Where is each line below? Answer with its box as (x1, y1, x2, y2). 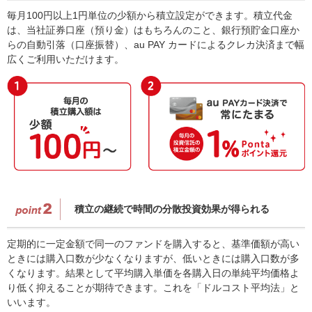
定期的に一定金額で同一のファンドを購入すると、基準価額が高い (7, 237, 299, 249)
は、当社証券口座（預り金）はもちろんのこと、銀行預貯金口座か (7, 24, 299, 36)
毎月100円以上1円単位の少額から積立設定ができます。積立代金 (7, 9, 292, 21)
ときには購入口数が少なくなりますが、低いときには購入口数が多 (7, 252, 299, 264)
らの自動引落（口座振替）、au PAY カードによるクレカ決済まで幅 (7, 38, 304, 50)
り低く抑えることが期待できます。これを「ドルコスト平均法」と (7, 281, 299, 293)
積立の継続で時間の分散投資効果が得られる (75, 203, 270, 214)
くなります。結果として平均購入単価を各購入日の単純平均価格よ (7, 267, 299, 279)
